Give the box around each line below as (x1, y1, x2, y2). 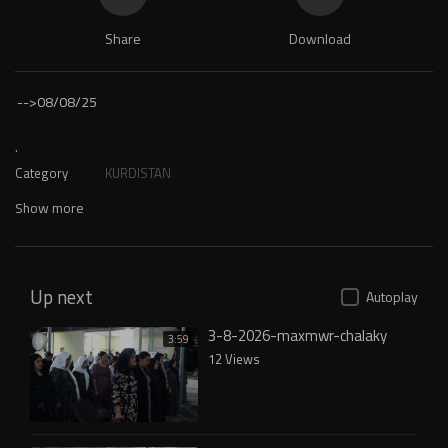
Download (288, 26, 351, 52)
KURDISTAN (105, 161, 171, 185)
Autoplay (366, 284, 418, 310)
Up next (30, 279, 93, 315)
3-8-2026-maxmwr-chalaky (208, 321, 387, 350)
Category (15, 161, 68, 185)
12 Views (208, 347, 260, 371)
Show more (15, 195, 84, 221)
